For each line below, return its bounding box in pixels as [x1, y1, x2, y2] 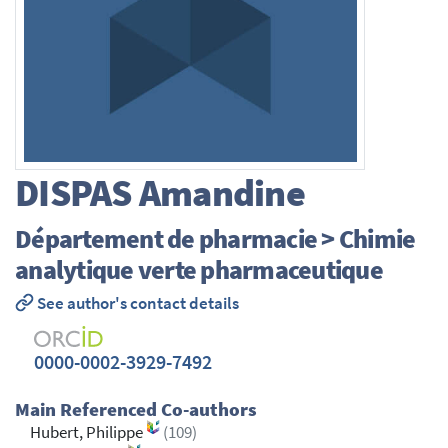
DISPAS [15, 169, 132, 217]
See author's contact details [33, 293, 239, 315]
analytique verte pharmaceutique [15, 252, 383, 286]
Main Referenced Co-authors [15, 398, 257, 422]
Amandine [131, 169, 305, 217]
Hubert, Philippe [30, 422, 146, 444]
